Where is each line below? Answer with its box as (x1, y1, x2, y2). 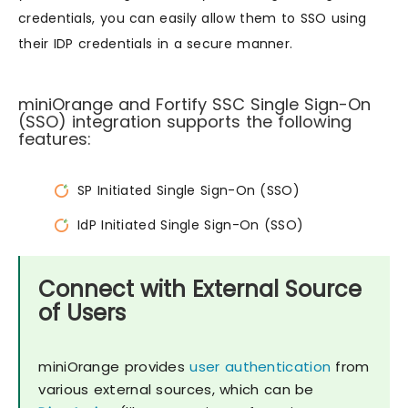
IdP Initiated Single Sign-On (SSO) (77, 216, 304, 234)
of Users (38, 298, 127, 329)
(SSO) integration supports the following (18, 110, 352, 133)
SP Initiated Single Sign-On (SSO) (77, 181, 300, 199)
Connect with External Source (38, 274, 362, 305)
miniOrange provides (38, 357, 190, 377)
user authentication (189, 357, 331, 377)
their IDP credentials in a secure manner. (18, 35, 293, 53)
